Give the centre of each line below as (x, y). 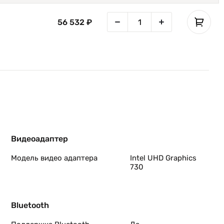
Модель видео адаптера (54, 158)
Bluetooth (30, 205)
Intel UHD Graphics (163, 158)
